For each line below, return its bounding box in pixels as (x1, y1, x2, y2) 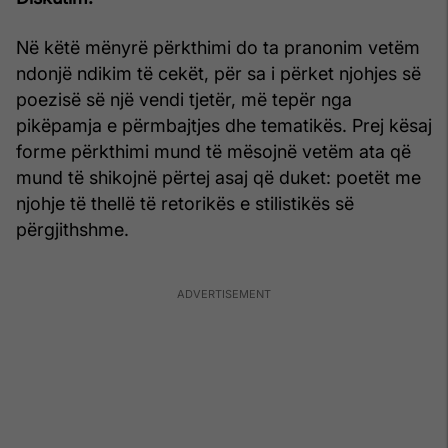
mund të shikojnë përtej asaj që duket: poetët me (16, 166, 421, 188)
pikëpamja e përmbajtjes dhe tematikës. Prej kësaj (16, 114, 432, 136)
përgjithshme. (16, 218, 129, 240)
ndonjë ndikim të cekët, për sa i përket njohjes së (16, 62, 421, 84)
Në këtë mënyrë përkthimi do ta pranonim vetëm (16, 36, 420, 58)
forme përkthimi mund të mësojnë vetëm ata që (16, 140, 411, 162)
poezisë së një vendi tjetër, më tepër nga (16, 88, 352, 110)
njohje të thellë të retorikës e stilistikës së (16, 192, 354, 214)
